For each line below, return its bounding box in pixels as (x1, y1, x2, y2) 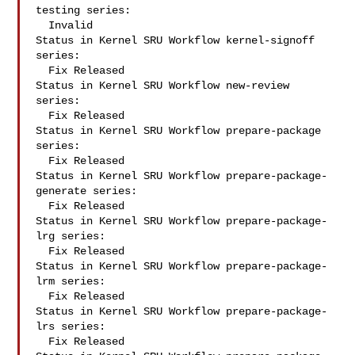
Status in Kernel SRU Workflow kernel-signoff (36, 34, 315, 47)
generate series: (36, 185, 138, 197)
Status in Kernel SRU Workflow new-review (36, 79, 290, 92)
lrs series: (36, 320, 106, 333)
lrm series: (36, 275, 106, 288)
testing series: (36, 4, 132, 17)
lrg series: (36, 230, 106, 242)
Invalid (36, 19, 49, 32)
